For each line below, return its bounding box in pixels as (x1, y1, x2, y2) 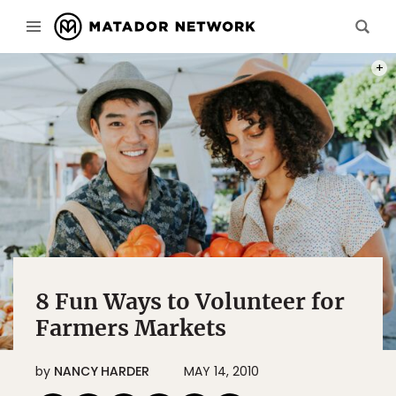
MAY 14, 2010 (184, 362, 259, 380)
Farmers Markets (35, 314, 226, 342)
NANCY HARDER (54, 362, 149, 380)
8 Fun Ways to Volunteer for (35, 287, 345, 316)
